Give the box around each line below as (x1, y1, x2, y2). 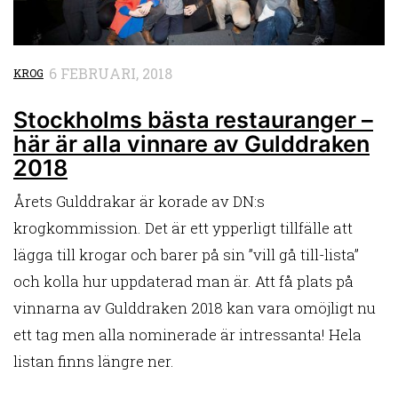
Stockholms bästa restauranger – (13, 106, 373, 134)
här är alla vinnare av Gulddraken (13, 130, 370, 158)
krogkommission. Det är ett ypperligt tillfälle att (13, 218, 353, 239)
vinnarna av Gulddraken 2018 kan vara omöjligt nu (13, 298, 376, 319)
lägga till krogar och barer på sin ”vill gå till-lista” (13, 244, 359, 266)
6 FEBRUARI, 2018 (49, 64, 172, 84)
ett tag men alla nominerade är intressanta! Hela (13, 324, 362, 346)
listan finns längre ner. (13, 351, 174, 372)
